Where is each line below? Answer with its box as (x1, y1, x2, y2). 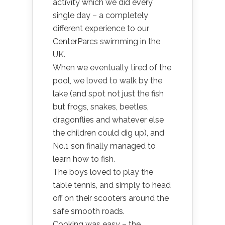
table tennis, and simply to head (53, 180, 171, 190)
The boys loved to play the (53, 167, 153, 177)
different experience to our (53, 24, 149, 33)
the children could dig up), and (53, 128, 164, 138)
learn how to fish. (53, 154, 115, 164)
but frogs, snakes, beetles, (53, 102, 149, 111)
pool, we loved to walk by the (53, 76, 162, 85)
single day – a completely (53, 11, 148, 20)
